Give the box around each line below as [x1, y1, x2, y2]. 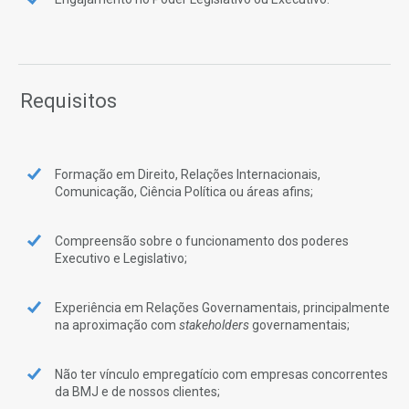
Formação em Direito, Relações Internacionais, [55, 167, 320, 183]
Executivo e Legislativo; [55, 251, 187, 267]
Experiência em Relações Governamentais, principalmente [55, 300, 390, 316]
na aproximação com [55, 318, 179, 333]
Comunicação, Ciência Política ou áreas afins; [55, 184, 313, 200]
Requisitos [20, 89, 117, 112]
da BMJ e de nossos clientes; [55, 384, 220, 400]
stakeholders [179, 318, 249, 333]
